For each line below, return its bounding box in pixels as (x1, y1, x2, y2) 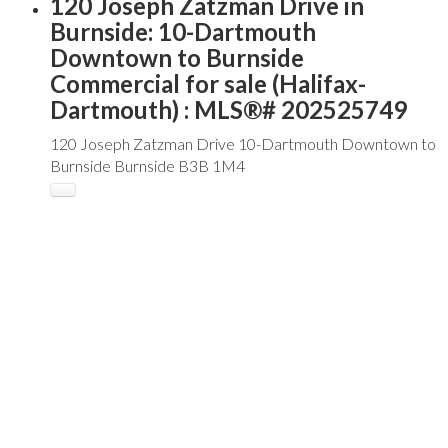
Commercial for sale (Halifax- (50, 69, 366, 99)
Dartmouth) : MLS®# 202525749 (50, 95, 407, 125)
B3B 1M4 (178, 156, 245, 176)
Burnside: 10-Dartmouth (50, 17, 316, 47)
